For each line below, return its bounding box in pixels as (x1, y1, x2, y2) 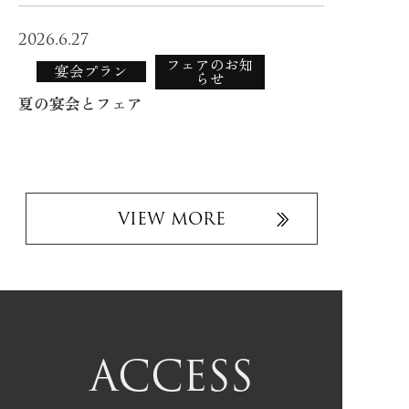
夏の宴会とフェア (18, 91, 142, 116)
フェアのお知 (166, 53, 254, 77)
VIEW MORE (117, 204, 225, 232)
